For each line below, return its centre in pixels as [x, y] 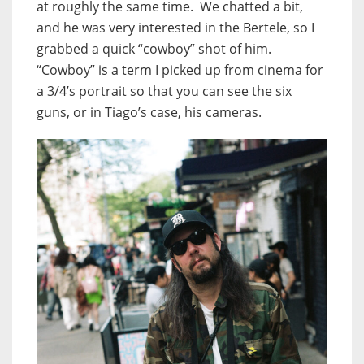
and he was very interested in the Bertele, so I [175, 28]
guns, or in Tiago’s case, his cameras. [149, 113]
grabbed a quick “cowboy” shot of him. [156, 49]
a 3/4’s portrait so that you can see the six [164, 91]
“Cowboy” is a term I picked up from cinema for [180, 70]
